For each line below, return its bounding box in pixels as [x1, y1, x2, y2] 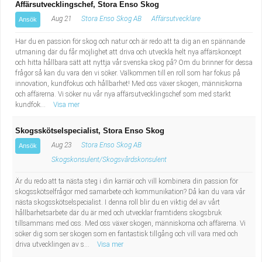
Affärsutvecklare [151, 15, 201, 23]
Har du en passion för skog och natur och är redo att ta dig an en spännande [15, 37, 245, 46]
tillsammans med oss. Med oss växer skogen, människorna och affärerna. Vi [15, 219, 246, 227]
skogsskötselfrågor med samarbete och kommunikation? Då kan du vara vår [15, 188, 245, 196]
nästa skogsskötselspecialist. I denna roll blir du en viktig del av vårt [15, 198, 220, 206]
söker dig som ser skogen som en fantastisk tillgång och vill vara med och [15, 230, 238, 238]
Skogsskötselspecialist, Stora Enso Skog [15, 126, 164, 135]
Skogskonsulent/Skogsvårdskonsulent [51, 156, 167, 164]
